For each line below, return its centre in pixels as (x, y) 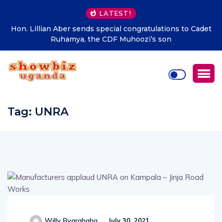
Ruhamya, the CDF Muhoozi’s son (111, 39)
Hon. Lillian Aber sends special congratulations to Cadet (111, 29)
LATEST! (115, 13)
